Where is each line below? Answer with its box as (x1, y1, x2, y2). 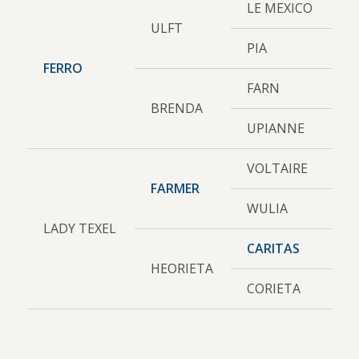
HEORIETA (150, 259, 213, 277)
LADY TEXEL (42, 219, 116, 237)
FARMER (150, 179, 200, 197)
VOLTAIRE (246, 159, 308, 177)
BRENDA (150, 99, 203, 117)
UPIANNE (246, 119, 305, 137)
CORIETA (246, 279, 301, 297)
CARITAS (246, 239, 300, 257)
